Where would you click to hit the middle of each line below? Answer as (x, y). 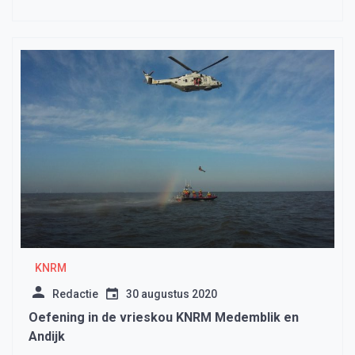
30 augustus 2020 (172, 294)
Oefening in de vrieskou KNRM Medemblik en (164, 318)
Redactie (75, 294)
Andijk (47, 337)
